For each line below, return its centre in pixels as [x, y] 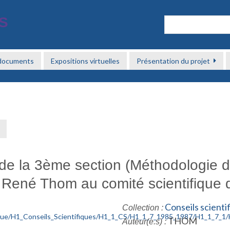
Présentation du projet [174, 61]
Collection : [143, 208]
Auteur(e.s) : [144, 222]
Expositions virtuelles [85, 61]
